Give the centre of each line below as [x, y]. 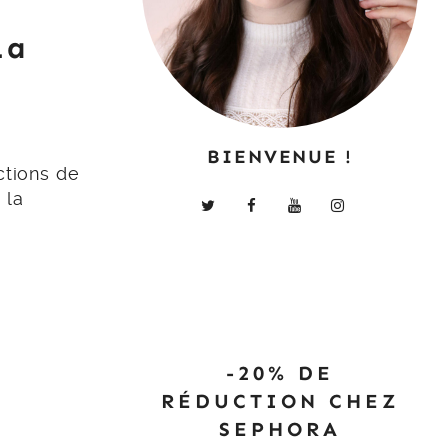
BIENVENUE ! [280, 156]
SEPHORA [280, 428]
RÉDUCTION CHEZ [280, 400]
